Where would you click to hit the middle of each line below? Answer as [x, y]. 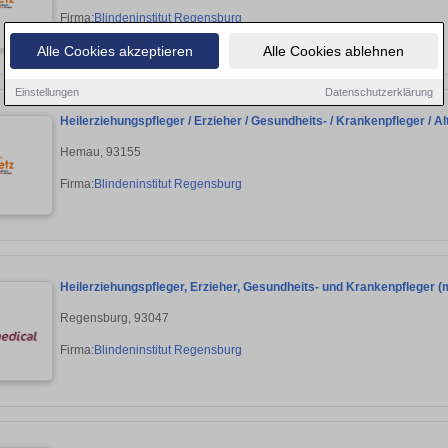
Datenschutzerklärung [379, 91]
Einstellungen [47, 91]
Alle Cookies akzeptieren [114, 50]
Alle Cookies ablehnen [333, 50]
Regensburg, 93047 [114, 317]
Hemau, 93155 [100, 151]
